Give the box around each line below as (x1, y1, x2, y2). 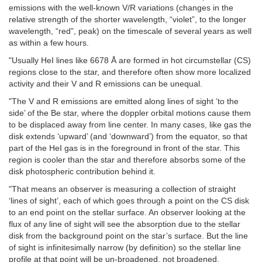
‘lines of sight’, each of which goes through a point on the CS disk (9, 196, 249, 206)
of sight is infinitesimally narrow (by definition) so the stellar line (9, 243, 241, 253)
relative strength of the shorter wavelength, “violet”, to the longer (9, 15, 246, 25)
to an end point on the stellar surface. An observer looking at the (9, 208, 246, 218)
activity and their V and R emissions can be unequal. (9, 79, 202, 89)
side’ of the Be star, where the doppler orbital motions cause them (9, 108, 251, 118)
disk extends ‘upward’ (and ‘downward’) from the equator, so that (9, 132, 247, 142)
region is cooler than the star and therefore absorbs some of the (9, 155, 246, 165)
